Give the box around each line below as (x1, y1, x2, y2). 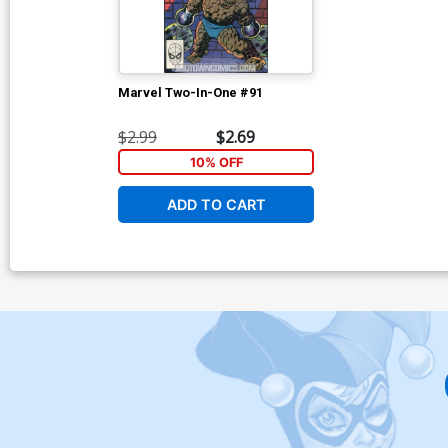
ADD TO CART (166, 196, 266, 214)
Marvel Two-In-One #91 (118, 84, 263, 100)
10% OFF (189, 154, 243, 170)
